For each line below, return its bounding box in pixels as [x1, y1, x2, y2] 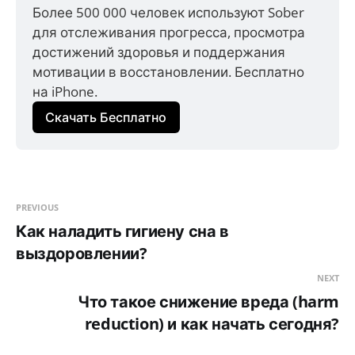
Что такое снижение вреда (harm [78, 291, 339, 313]
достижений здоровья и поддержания [32, 42, 286, 61]
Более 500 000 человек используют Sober [32, 2, 305, 21]
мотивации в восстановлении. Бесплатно [32, 62, 305, 81]
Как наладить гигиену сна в [16, 220, 229, 242]
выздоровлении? [16, 242, 147, 265]
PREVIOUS [16, 201, 59, 214]
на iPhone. [32, 82, 98, 101]
